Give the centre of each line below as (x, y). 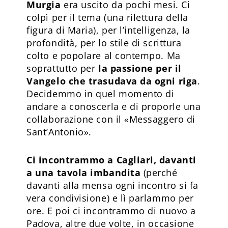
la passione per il (140, 68)
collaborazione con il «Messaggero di (111, 119)
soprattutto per (62, 68)
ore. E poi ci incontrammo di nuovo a (111, 210)
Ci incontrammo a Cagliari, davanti (111, 160)
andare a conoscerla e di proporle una (114, 106)
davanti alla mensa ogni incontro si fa (112, 185)
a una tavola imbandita (85, 172)
